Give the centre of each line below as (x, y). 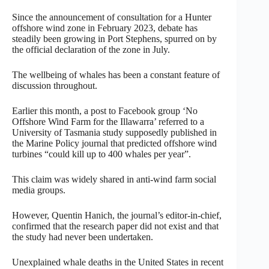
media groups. (39, 190)
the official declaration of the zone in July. (91, 49)
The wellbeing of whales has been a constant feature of (116, 74)
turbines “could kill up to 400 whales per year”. (101, 154)
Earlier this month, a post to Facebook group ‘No (105, 110)
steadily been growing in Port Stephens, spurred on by (114, 38)
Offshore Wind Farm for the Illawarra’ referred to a (108, 121)
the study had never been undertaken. (83, 237)
